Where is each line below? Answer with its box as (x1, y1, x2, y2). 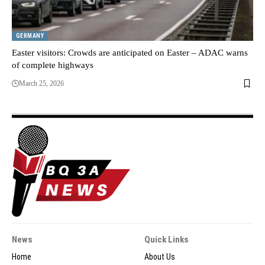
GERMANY (16, 33, 44, 40)
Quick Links (144, 234, 189, 245)
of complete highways (12, 60, 93, 70)
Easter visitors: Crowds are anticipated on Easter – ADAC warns (12, 48, 248, 58)
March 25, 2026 (19, 79, 64, 88)
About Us (144, 252, 175, 262)
